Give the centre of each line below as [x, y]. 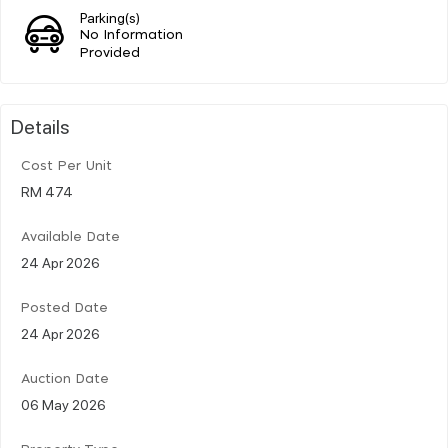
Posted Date [64, 308]
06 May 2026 [63, 403]
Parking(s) [110, 16]
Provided [110, 53]
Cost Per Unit [66, 166]
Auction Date [65, 379]
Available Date [70, 237]
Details [40, 125]
